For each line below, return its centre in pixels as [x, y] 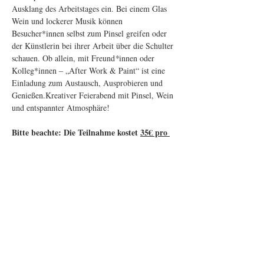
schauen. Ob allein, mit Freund [63, 58]
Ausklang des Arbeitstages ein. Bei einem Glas [90, 9]
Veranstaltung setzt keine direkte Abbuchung [94, 157]
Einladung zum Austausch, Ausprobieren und [88, 83]
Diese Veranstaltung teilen [75, 247]
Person [24, 145]
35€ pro [155, 133]
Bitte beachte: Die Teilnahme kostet [76, 133]
